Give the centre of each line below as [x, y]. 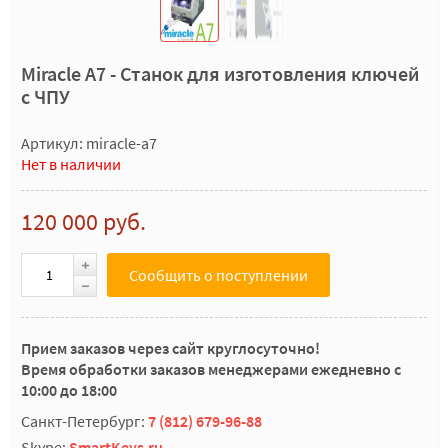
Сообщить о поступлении [218, 275]
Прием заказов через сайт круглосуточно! [170, 348]
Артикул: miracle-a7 [89, 143]
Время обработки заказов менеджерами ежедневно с [211, 369]
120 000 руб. [83, 221]
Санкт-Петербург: [84, 421]
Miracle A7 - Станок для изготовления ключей [220, 73]
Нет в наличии [71, 164]
